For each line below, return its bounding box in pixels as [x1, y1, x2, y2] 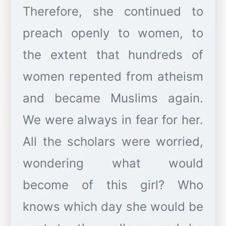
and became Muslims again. [23, 91, 203, 106]
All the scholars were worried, [23, 134, 203, 149]
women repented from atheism [23, 69, 203, 84]
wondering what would [23, 156, 203, 171]
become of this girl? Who [23, 178, 203, 193]
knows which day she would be [23, 199, 203, 214]
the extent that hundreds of [23, 47, 203, 63]
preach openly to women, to [23, 26, 203, 41]
